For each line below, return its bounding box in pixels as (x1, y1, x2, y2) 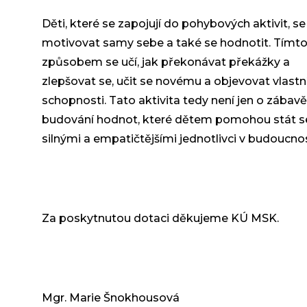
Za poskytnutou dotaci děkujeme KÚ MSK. (41, 212, 279, 225)
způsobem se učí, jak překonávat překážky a (41, 56, 290, 69)
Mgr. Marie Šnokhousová (41, 291, 180, 305)
